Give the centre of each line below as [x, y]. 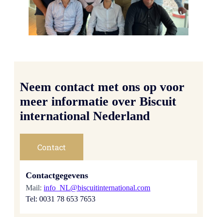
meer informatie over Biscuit [98, 102]
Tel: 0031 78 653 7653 [61, 199]
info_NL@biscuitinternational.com [97, 188]
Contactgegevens [57, 175]
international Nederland [85, 116]
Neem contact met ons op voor [102, 87]
